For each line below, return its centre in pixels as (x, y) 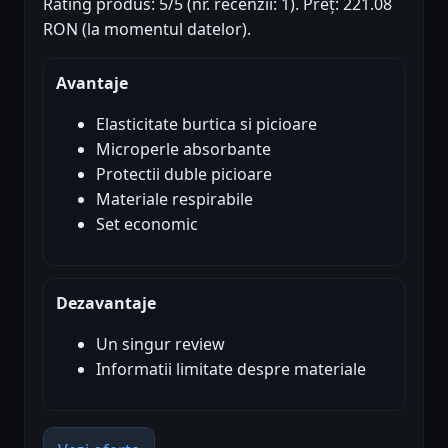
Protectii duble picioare (184, 173)
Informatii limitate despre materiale (231, 368)
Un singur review (160, 343)
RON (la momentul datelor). (147, 28)
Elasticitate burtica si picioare (206, 123)
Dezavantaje (106, 302)
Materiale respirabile (174, 198)
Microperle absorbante (183, 148)
